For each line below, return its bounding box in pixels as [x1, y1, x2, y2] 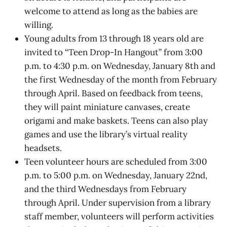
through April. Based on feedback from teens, [24, 87, 203, 99]
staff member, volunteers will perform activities [24, 210, 214, 222]
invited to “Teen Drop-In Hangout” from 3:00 [24, 46, 203, 58]
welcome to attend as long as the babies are [24, 5, 198, 17]
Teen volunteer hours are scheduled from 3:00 [24, 156, 207, 167]
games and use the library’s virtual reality [24, 128, 187, 140]
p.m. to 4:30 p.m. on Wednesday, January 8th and [24, 60, 215, 71]
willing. [24, 19, 53, 30]
